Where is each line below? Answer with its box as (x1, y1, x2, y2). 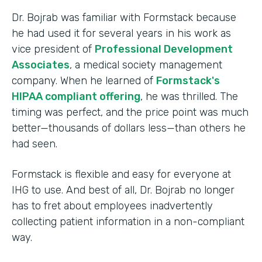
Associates (12, 58, 70, 71)
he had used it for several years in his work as (12, 26, 231, 40)
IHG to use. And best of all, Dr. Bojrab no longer (12, 183, 235, 196)
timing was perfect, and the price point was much (12, 105, 249, 119)
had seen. (12, 137, 57, 150)
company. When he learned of (12, 74, 156, 87)
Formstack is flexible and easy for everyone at (12, 167, 231, 181)
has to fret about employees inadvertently (12, 199, 213, 212)
